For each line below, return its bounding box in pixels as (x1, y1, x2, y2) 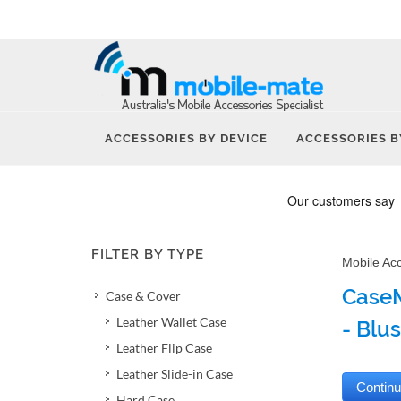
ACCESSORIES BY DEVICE (105, 132, 268, 145)
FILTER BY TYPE (91, 246, 204, 262)
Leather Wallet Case (116, 314, 226, 329)
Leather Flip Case (116, 340, 212, 355)
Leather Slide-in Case (116, 366, 233, 381)
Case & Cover (106, 288, 181, 303)
